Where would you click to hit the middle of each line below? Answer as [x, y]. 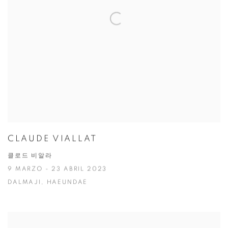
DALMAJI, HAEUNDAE [48, 183]
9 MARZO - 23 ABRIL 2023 [58, 169]
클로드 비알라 [30, 156]
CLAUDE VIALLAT [53, 139]
